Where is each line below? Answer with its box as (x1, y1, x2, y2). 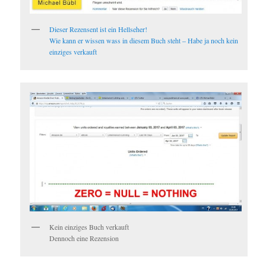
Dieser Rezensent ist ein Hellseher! (49, 24, 148, 34)
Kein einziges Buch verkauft (49, 221, 129, 232)
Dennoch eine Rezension (49, 233, 119, 243)
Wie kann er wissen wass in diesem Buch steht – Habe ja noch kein (49, 35, 239, 45)
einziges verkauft (49, 46, 97, 56)
